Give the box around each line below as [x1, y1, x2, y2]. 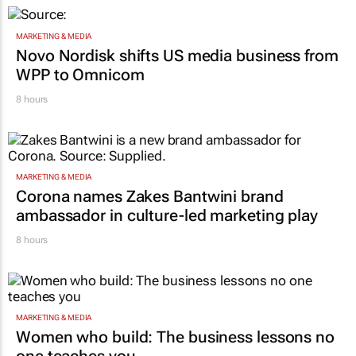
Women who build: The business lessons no [16, 327, 335, 347]
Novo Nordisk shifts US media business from [16, 45, 339, 65]
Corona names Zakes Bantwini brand [16, 187, 284, 207]
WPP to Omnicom [16, 64, 145, 84]
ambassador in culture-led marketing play [16, 206, 318, 226]
